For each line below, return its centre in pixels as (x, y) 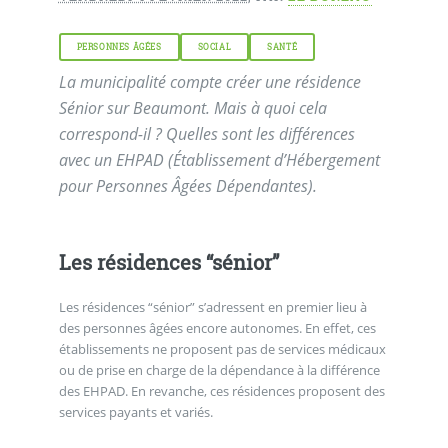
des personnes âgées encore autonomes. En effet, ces (217, 328)
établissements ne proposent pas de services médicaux (222, 349)
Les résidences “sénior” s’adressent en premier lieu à (212, 307)
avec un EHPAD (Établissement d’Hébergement (219, 160)
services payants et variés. (135, 412)
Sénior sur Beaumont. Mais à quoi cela (192, 108)
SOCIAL (214, 47)
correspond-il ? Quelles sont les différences (206, 134)
